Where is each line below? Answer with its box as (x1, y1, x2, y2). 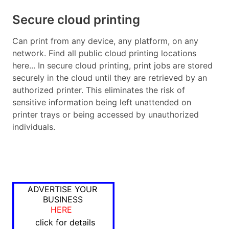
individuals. (12, 121, 55, 132)
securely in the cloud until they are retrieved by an (12, 72, 207, 83)
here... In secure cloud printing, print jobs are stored (12, 60, 213, 71)
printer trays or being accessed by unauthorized (12, 109, 199, 120)
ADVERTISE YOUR (28, 184, 97, 194)
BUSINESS (43, 194, 83, 204)
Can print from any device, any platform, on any (12, 35, 198, 46)
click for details (35, 217, 95, 227)
